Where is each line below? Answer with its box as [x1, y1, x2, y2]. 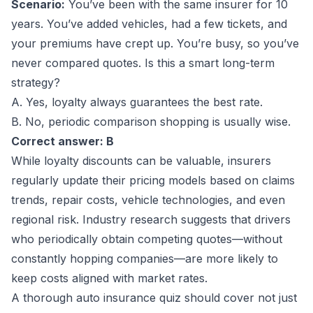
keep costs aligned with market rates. [11, 271, 208, 285]
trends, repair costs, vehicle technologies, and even [11, 193, 285, 207]
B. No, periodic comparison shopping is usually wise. [11, 115, 291, 129]
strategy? [11, 75, 60, 89]
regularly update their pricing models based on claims [11, 173, 295, 187]
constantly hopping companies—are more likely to [11, 252, 278, 265]
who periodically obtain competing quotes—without [11, 232, 282, 246]
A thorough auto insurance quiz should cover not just [11, 291, 297, 305]
